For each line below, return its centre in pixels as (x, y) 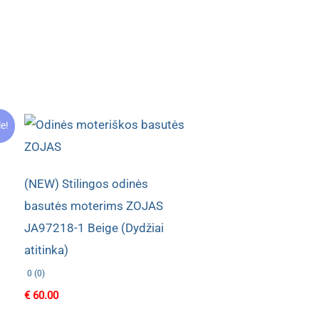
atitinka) (47, 250)
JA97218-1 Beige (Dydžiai (94, 228)
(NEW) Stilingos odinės (87, 183)
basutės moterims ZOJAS (94, 205)
